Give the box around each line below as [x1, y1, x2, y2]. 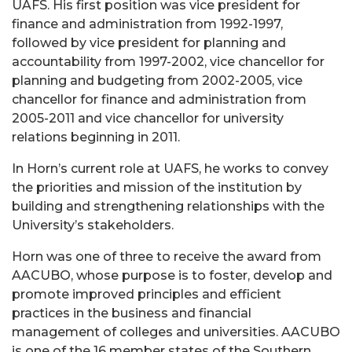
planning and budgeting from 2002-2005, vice [12, 73, 302, 88]
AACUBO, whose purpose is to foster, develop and [12, 268, 332, 283]
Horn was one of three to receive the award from [12, 249, 321, 264]
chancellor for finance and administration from [12, 92, 306, 107]
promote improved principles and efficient [12, 287, 281, 302]
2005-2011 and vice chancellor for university [12, 111, 284, 126]
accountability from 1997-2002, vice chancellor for [12, 54, 324, 69]
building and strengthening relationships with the [12, 199, 324, 214]
